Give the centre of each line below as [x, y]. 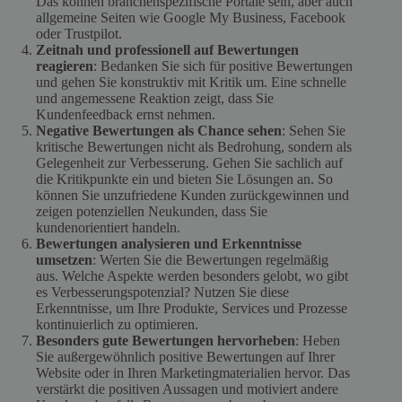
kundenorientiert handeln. [108, 228]
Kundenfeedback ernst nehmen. [126, 115]
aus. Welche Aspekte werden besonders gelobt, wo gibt [192, 276]
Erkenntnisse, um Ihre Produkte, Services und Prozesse [192, 309]
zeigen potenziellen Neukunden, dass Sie [152, 212]
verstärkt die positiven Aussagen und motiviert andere [187, 389]
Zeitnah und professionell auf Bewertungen [167, 50]
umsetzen [64, 260]
